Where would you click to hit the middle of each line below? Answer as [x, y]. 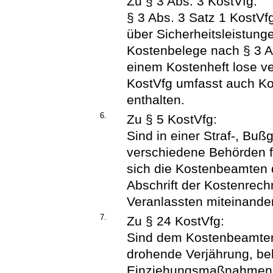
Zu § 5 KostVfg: [172, 119]
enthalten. [156, 100]
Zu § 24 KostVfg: [176, 221]
